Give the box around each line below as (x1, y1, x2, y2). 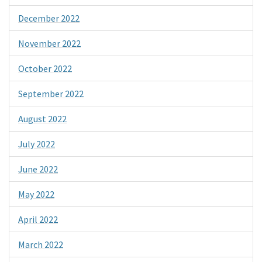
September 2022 (18, 87, 84, 99)
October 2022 (18, 62, 72, 74)
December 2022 (18, 12, 80, 24)
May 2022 (18, 188, 54, 200)
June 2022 (18, 163, 58, 175)
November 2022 (18, 37, 81, 49)
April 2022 (18, 213, 58, 225)
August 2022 (18, 112, 67, 125)
